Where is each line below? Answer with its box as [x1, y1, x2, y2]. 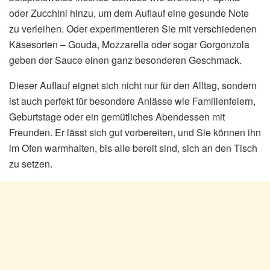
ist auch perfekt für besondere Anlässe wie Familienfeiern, [9, 93, 256, 108]
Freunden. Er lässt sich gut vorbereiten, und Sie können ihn [9, 125, 261, 139]
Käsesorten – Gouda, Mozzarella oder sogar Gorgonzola [9, 37, 250, 51]
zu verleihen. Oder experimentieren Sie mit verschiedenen [9, 21, 257, 36]
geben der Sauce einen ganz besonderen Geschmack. [9, 52, 242, 67]
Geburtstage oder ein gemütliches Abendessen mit [9, 109, 225, 124]
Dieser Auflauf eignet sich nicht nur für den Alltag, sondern [9, 78, 257, 92]
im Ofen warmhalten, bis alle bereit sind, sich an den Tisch [9, 140, 257, 155]
